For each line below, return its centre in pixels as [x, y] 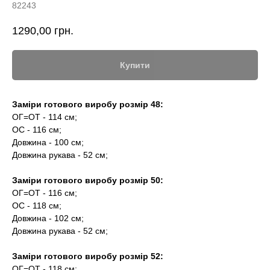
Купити [135, 65]
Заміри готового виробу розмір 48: [88, 105]
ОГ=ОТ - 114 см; [45, 117]
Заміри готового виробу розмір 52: [88, 256]
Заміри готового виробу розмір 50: [88, 181]
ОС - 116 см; [37, 130]
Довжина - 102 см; [48, 218]
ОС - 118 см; [37, 206]
